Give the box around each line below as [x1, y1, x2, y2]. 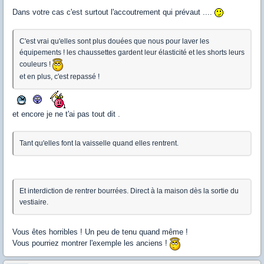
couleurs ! [19, 60, 52, 69]
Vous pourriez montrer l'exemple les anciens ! [12, 239, 170, 248]
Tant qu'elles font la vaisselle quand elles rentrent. [19, 139, 179, 148]
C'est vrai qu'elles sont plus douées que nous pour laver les [19, 37, 209, 46]
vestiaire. [19, 198, 48, 207]
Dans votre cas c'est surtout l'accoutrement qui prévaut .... [12, 8, 214, 17]
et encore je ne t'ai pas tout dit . [12, 110, 120, 119]
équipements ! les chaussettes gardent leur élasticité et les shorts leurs [19, 48, 245, 57]
